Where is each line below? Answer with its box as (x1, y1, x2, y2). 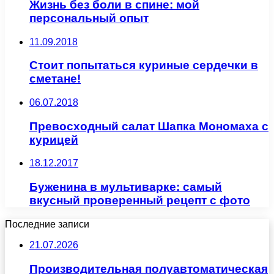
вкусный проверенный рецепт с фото (29, 194, 250, 207)
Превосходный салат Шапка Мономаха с (29, 119, 268, 133)
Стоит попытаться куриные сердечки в (29, 59, 258, 72)
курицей (29, 133, 78, 146)
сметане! (29, 72, 81, 86)
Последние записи (5, 218, 89, 229)
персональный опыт (29, 11, 149, 24)
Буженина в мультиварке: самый (29, 180, 222, 194)
